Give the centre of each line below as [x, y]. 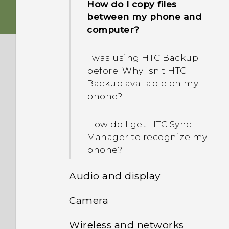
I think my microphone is [146, 205]
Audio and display [115, 176]
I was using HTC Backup [143, 58]
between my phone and [144, 17]
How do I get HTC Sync [139, 124]
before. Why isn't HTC [137, 71]
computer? [113, 30]
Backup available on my [143, 83]
